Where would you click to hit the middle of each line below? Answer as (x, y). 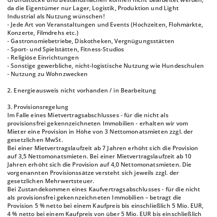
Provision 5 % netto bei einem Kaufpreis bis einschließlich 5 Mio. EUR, (106, 206)
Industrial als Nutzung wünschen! (56, 16)
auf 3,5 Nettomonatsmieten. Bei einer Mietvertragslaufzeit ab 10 (100, 156)
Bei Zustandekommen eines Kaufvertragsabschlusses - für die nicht (104, 189)
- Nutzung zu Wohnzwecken (48, 74)
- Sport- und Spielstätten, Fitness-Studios (66, 49)
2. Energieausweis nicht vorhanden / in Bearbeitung (82, 90)
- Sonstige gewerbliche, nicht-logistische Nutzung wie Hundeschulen (106, 66)
